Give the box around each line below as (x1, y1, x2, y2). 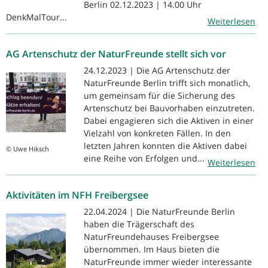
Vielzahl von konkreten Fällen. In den (84, 127, 231, 139)
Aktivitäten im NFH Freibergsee (6, 188, 148, 202)
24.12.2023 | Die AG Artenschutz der (84, 64, 230, 76)
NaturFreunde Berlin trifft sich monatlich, (84, 77, 250, 89)
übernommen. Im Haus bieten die (84, 243, 220, 255)
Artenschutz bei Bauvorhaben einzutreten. (84, 102, 255, 114)
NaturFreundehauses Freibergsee (84, 230, 219, 242)
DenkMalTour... (6, 11, 67, 23)
